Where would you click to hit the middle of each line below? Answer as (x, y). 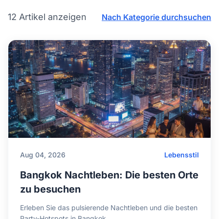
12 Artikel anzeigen (47, 17)
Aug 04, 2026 (43, 155)
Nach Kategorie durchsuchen (156, 17)
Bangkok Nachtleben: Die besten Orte (109, 175)
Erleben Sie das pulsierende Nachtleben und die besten (109, 208)
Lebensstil (182, 155)
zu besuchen (50, 189)
